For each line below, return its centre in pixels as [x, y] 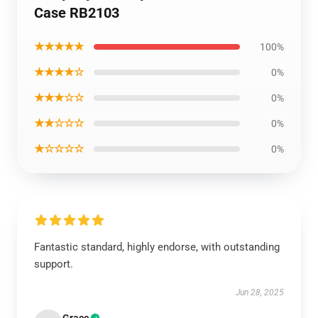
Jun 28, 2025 [260, 292]
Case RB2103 [77, 13]
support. [54, 264]
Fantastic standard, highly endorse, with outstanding [157, 247]
